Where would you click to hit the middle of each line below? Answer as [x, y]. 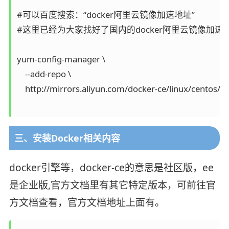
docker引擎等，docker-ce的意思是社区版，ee [111, 168]
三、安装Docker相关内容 [67, 138]
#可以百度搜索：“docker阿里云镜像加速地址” [106, 15]
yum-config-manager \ [61, 59]
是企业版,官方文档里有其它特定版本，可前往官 [112, 185]
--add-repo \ [44, 74]
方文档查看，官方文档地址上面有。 [87, 203]
